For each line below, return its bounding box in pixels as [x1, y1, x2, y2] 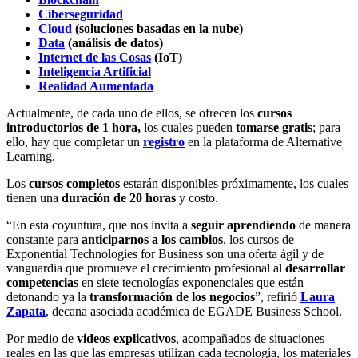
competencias [6, 276, 78, 290]
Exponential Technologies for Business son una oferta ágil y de [6, 247, 324, 261]
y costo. [176, 191, 218, 205]
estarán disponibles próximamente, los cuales [120, 177, 348, 191]
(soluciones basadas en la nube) [72, 22, 243, 36]
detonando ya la [6, 290, 89, 304]
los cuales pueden [144, 121, 233, 135]
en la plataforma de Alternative [185, 135, 342, 149]
